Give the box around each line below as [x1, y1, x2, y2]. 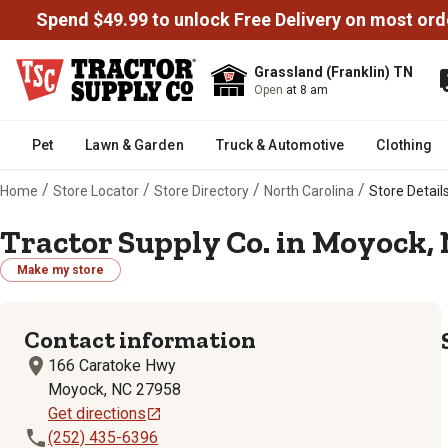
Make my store [17, 263, 104, 277]
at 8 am [286, 83, 328, 97]
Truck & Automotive [215, 137, 345, 153]
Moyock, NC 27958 [48, 380, 181, 399]
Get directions [48, 404, 146, 423]
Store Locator [53, 182, 139, 199]
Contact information [24, 325, 256, 354]
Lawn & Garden [85, 137, 184, 153]
